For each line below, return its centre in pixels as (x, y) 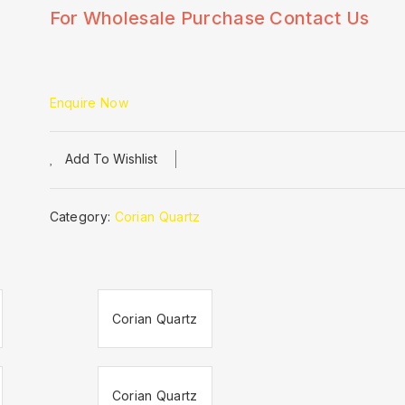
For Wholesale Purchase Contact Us (209, 18)
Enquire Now (89, 103)
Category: (82, 217)
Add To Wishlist (111, 159)
